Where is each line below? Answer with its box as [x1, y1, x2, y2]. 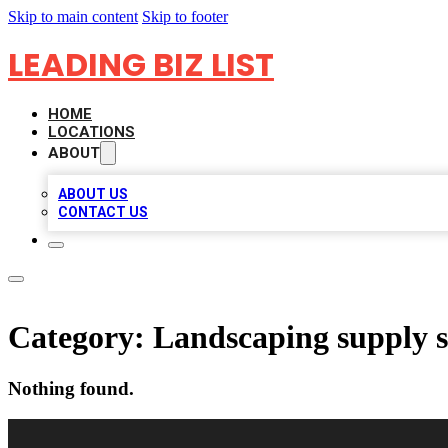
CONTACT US [58, 204, 148, 220]
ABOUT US [58, 186, 128, 202]
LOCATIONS [48, 123, 135, 141]
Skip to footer [142, 8, 228, 25]
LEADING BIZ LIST [8, 42, 274, 87]
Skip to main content [8, 8, 138, 25]
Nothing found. [8, 377, 134, 399]
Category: [8, 319, 153, 356]
